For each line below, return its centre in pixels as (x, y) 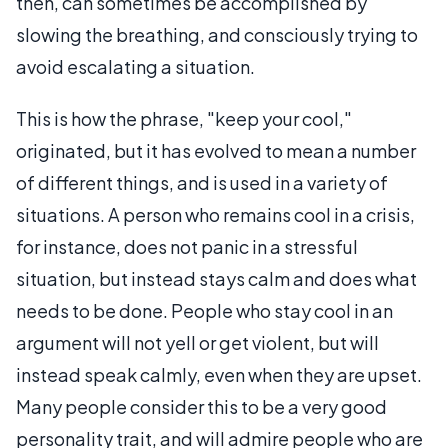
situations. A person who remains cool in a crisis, (215, 214)
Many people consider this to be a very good (201, 406)
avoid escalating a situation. (135, 66)
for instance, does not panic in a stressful (187, 246)
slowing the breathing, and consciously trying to (217, 34)
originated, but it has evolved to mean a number (216, 150)
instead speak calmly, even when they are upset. (219, 374)
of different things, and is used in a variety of (202, 182)
